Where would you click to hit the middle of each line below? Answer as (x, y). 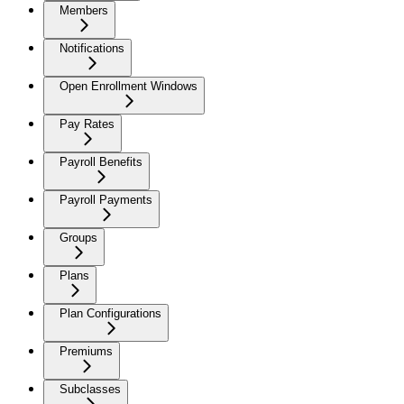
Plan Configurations (110, 313)
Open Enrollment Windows (129, 86)
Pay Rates (87, 124)
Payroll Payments (106, 199)
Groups (78, 237)
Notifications (92, 48)
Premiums (86, 351)
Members (84, 10)
